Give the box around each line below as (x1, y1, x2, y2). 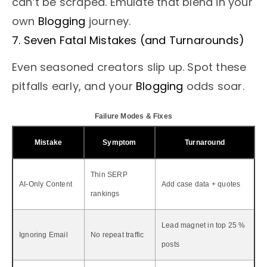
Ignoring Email (19, 230, 68, 239)
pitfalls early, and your (12, 78, 136, 94)
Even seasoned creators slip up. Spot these (12, 59, 247, 74)
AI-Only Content (19, 179, 72, 188)
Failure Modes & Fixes (94, 111, 173, 120)
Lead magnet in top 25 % (162, 221, 246, 229)
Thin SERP (91, 170, 128, 179)
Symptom (103, 138, 136, 147)
